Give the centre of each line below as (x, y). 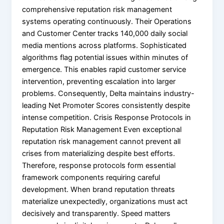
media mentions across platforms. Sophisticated (104, 45)
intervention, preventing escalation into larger (99, 81)
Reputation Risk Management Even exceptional (102, 129)
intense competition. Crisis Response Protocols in (107, 117)
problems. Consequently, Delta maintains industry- (108, 93)
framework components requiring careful (91, 177)
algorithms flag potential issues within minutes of (105, 57)
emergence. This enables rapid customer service (104, 69)
